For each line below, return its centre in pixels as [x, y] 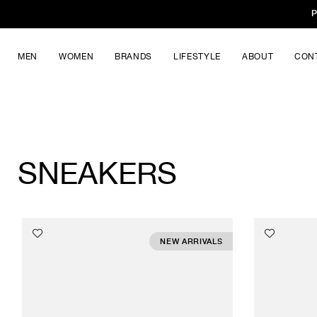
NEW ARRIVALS [191, 241]
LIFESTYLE [197, 56]
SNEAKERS [97, 173]
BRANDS [134, 56]
